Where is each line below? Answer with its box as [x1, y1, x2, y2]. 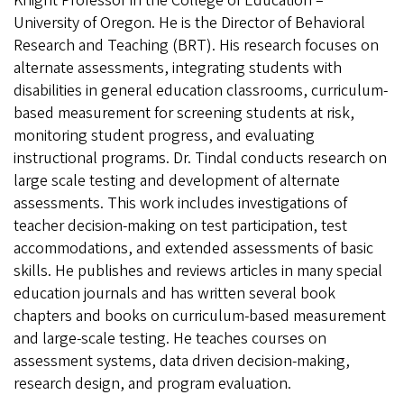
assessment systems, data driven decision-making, [14, 349, 350, 372]
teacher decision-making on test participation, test [14, 214, 347, 237]
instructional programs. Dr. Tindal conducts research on [14, 146, 387, 170]
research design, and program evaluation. [14, 372, 291, 395]
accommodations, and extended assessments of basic [14, 236, 373, 260]
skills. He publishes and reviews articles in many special [14, 259, 382, 282]
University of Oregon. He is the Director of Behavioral [14, 11, 365, 34]
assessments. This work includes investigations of [14, 191, 347, 215]
